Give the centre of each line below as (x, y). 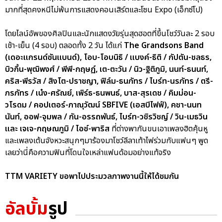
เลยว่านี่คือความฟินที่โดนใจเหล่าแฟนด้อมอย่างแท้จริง (88, 152)
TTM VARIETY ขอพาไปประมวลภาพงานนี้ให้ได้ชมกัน (93, 176)
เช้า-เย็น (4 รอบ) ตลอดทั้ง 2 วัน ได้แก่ (64, 45)
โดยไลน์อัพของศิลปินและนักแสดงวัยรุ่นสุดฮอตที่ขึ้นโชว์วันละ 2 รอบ (110, 33)
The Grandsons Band (164, 45)
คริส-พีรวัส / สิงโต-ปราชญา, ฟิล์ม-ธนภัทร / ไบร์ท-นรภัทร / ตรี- (109, 81)
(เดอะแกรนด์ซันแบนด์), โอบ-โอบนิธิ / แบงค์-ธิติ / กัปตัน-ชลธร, (108, 57)
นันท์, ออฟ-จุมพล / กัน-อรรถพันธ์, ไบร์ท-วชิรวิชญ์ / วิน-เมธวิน (106, 117)
